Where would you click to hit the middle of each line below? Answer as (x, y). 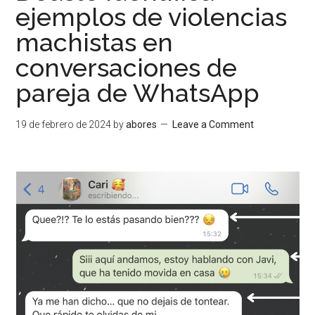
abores (142, 124)
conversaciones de (127, 67)
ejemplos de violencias (152, 17)
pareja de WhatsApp (138, 92)
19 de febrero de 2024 (64, 124)
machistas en (95, 42)
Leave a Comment (213, 124)
